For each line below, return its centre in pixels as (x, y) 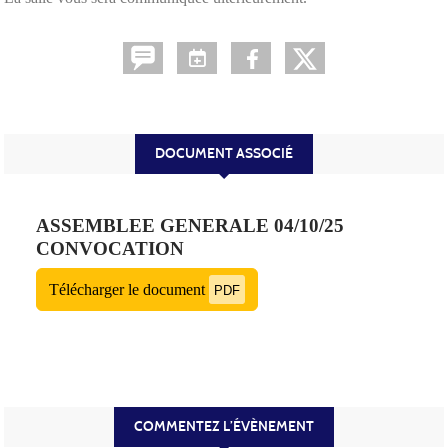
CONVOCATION (110, 248)
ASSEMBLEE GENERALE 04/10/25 (190, 225)
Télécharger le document (129, 289)
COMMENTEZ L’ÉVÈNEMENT (224, 426)
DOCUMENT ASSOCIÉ (224, 153)
